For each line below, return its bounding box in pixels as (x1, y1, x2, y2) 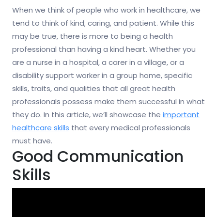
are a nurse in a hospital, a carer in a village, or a (12, 57, 184, 68)
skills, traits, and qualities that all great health (12, 83, 175, 94)
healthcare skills (12, 123, 69, 133)
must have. (12, 136, 52, 146)
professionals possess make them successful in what (12, 96, 205, 107)
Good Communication (12, 145, 184, 168)
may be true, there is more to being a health (12, 31, 173, 42)
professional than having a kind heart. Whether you (12, 44, 196, 55)
